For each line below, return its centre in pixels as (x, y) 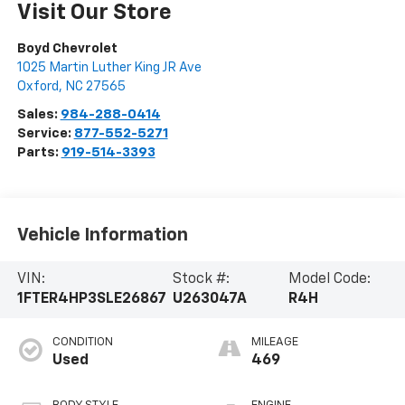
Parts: (39, 153)
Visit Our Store (94, 13)
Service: (45, 134)
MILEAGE (275, 343)
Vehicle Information (102, 235)
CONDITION (82, 343)
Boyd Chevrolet (67, 49)
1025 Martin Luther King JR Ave (109, 68)
